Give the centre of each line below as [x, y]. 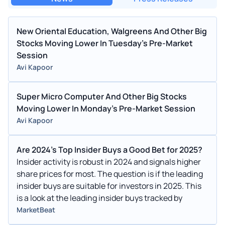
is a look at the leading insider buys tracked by [99, 198]
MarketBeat [36, 209]
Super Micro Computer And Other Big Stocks [102, 96]
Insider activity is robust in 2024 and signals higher [109, 161]
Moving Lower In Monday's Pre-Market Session [106, 108]
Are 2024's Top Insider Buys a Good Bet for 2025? [109, 149]
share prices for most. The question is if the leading [110, 174]
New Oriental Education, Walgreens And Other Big [112, 31]
